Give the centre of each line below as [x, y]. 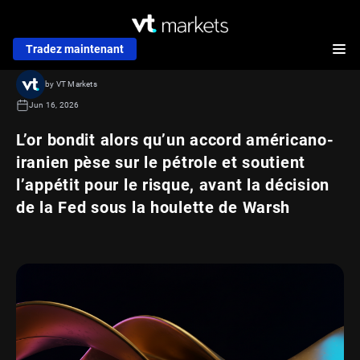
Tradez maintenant [75, 49]
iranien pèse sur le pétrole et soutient [161, 162]
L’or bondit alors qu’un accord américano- [175, 139]
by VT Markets [71, 84]
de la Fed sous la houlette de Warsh [153, 207]
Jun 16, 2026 [54, 104]
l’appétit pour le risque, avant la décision [173, 184]
